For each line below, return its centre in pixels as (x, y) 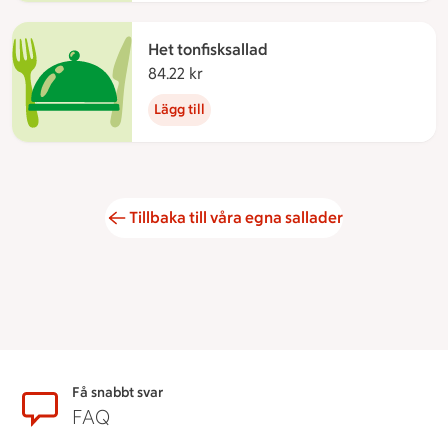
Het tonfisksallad (208, 50)
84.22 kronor (247, 74)
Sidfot (48, 399)
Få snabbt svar (117, 393)
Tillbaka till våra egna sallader (236, 218)
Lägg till (179, 110)
